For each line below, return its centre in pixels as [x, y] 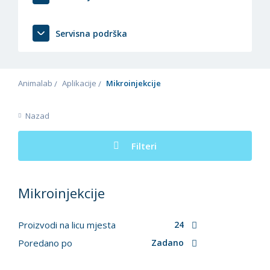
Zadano [168, 243]
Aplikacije [79, 83]
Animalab [35, 83]
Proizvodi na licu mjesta [68, 225]
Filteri [144, 146]
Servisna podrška [91, 33]
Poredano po [46, 243]
